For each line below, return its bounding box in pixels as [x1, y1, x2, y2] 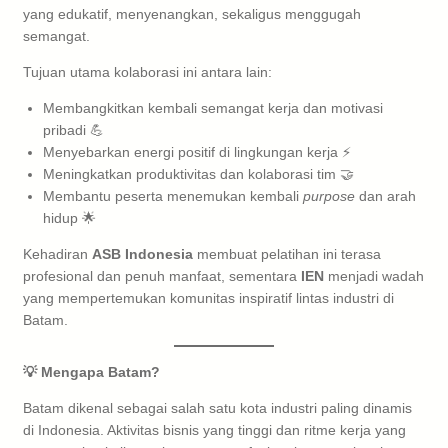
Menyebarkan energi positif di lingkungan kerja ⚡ [43, 143, 351, 160]
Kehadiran [23, 245, 92, 262]
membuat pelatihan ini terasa [193, 245, 381, 262]
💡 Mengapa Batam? [23, 363, 160, 380]
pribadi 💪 [43, 121, 104, 138]
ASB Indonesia [92, 245, 193, 262]
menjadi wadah [324, 267, 424, 284]
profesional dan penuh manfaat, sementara [23, 267, 301, 284]
